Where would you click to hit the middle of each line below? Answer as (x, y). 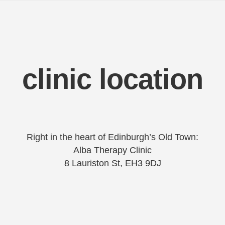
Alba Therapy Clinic (113, 150)
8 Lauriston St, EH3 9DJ (113, 163)
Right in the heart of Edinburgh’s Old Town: (113, 137)
